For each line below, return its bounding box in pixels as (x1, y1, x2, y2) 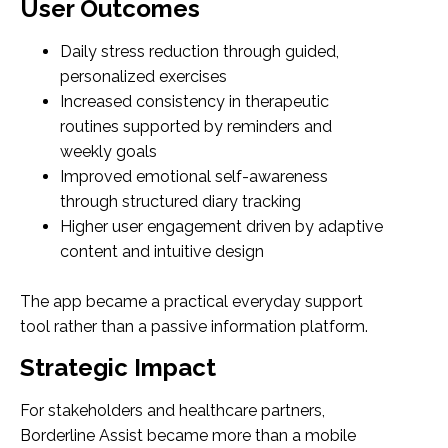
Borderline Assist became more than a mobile (20, 425, 356, 445)
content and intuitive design (60, 242, 264, 262)
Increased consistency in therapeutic (60, 92, 329, 112)
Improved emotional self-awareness (60, 167, 328, 187)
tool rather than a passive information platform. (20, 317, 368, 337)
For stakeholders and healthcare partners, (20, 400, 325, 420)
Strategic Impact (20, 352, 216, 382)
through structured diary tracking (60, 192, 301, 212)
